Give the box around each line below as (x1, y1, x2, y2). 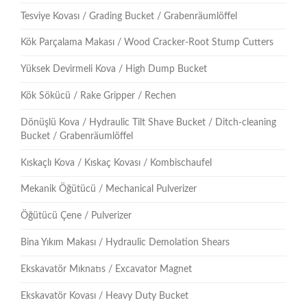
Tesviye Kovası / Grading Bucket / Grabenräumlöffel (21, 11, 237, 21)
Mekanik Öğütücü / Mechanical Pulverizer (21, 184, 197, 195)
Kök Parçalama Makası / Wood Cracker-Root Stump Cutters (21, 38, 273, 48)
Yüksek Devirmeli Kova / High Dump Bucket (21, 64, 207, 75)
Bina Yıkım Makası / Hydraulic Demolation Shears (21, 238, 230, 248)
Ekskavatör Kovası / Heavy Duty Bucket (21, 291, 188, 301)
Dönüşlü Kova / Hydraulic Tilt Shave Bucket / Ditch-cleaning (21, 117, 276, 127)
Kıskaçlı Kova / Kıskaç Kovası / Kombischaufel (21, 158, 212, 168)
